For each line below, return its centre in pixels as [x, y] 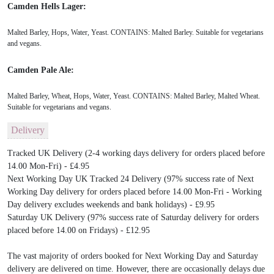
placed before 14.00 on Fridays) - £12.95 [79, 231]
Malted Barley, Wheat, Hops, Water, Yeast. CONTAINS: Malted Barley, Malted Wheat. [134, 96]
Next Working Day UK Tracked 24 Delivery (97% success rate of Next [131, 179]
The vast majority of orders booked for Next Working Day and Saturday [133, 256]
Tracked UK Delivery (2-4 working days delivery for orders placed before [136, 154]
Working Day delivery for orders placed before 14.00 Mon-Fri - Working [135, 192]
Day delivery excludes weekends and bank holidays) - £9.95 [111, 205]
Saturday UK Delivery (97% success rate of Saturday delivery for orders [133, 218]
